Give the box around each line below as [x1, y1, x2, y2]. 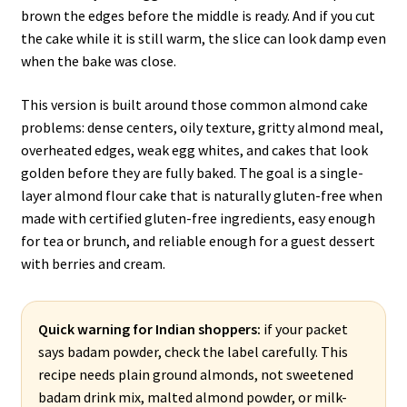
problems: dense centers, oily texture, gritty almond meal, [20, 118, 383, 137]
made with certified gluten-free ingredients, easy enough [20, 209, 375, 228]
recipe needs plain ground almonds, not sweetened [37, 365, 353, 384]
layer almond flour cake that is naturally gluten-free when [20, 186, 382, 205]
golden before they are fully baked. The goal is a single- [20, 164, 363, 183]
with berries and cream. [20, 254, 165, 273]
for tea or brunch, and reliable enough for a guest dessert [20, 232, 375, 251]
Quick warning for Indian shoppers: [37, 320, 261, 339]
